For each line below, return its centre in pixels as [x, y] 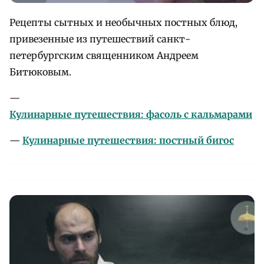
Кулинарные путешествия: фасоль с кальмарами [131, 115]
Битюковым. [40, 72]
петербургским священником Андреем [104, 56]
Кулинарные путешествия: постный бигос [128, 141]
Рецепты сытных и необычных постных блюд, [123, 23]
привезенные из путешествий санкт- [100, 39]
